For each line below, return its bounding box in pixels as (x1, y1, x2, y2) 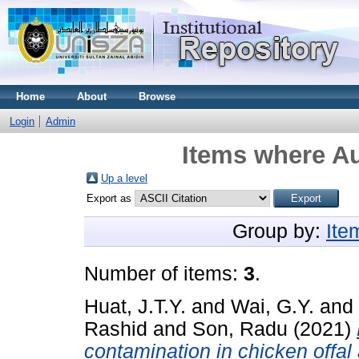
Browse (139, 91, 175, 103)
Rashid (84, 317, 147, 340)
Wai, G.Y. (231, 295, 314, 317)
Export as (87, 192, 135, 204)
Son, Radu (192, 317, 288, 340)
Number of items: (84, 263, 244, 284)
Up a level (101, 172, 147, 184)
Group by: (232, 220, 326, 242)
